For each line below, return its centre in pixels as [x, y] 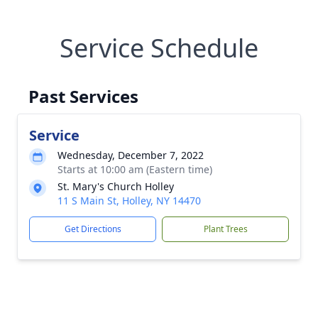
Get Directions [93, 229]
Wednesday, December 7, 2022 [131, 155]
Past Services [83, 96]
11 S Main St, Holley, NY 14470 [129, 201]
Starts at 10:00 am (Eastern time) [135, 169]
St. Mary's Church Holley [116, 186]
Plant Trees [225, 229]
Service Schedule [159, 48]
